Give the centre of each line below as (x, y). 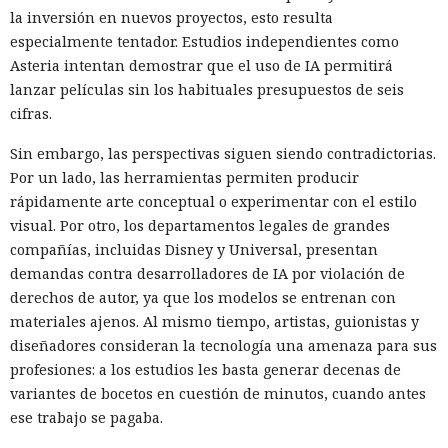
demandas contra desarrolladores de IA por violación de (207, 273)
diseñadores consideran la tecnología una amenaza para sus (223, 345)
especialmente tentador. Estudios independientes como (204, 41)
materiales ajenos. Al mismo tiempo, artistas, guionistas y (214, 321)
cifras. (31, 113)
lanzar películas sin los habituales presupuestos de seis (207, 89)
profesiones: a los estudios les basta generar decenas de (205, 369)
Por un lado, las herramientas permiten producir (184, 177)
